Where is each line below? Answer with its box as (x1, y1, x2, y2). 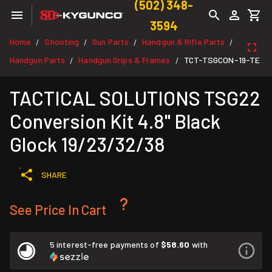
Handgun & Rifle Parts (142, 36, 225, 47)
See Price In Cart (10, 202, 106, 217)
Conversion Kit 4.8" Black (10, 109, 220, 132)
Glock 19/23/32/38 (10, 132, 165, 155)
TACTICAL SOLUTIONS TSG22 (10, 86, 260, 109)
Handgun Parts (10, 55, 66, 65)
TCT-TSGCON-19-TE (183, 55, 260, 65)
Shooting (44, 36, 80, 47)
